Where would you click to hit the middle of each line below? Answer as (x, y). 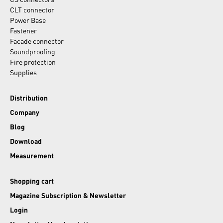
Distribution (29, 98)
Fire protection (33, 62)
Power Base (28, 20)
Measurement (32, 156)
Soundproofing (33, 52)
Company (25, 112)
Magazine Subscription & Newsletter (68, 195)
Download (26, 141)
